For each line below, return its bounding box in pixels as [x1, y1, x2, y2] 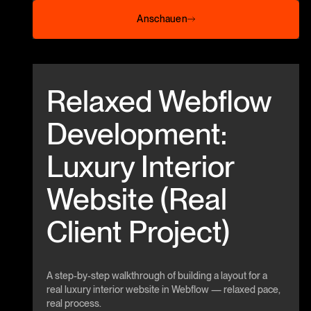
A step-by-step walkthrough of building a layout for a [47, 270, 268, 282]
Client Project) [47, 214, 230, 250]
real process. [47, 298, 102, 310]
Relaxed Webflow [47, 83, 272, 119]
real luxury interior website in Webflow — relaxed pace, [47, 284, 281, 296]
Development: [47, 116, 228, 152]
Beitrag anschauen [33, 65, 113, 76]
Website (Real [47, 181, 228, 217]
